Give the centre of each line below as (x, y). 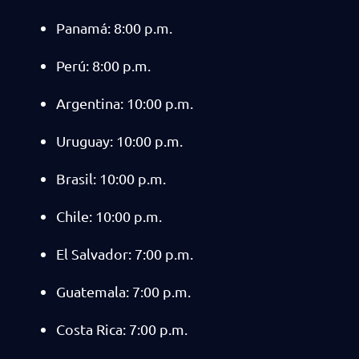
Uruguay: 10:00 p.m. (119, 141)
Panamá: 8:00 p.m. (114, 28)
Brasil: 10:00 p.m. (111, 178)
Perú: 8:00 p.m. (103, 65)
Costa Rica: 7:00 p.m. (122, 329)
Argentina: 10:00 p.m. (125, 103)
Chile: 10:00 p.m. (109, 216)
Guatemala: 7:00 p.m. (123, 291)
